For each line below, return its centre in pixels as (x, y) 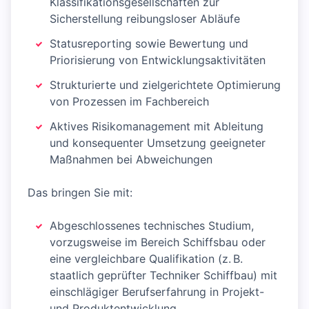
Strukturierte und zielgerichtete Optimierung (165, 85)
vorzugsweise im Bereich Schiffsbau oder (158, 242)
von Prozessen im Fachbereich (129, 102)
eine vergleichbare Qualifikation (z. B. (146, 259)
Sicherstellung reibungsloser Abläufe (145, 19)
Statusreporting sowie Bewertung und (149, 44)
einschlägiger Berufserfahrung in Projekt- (157, 292)
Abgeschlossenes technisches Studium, (152, 226)
